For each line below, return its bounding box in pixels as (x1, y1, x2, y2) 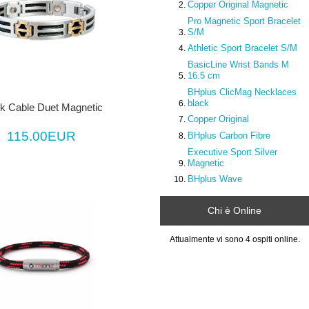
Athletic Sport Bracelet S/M (188, 43, 298, 54)
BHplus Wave (188, 174, 243, 185)
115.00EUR (7, 128, 77, 143)
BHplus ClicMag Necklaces (188, 86, 297, 97)
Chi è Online (208, 205, 262, 217)
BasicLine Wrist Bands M (188, 59, 290, 70)
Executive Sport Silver (188, 146, 278, 157)
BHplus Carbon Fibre (188, 130, 271, 141)
